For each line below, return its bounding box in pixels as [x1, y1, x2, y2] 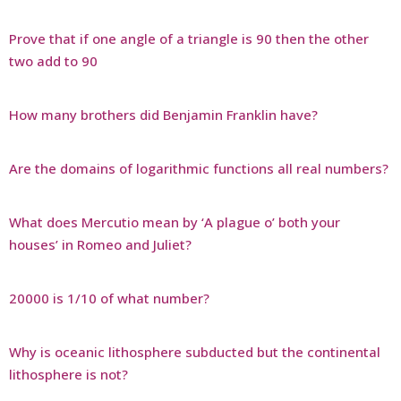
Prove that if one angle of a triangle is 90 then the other [9, 29, 369, 47]
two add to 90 [9, 51, 98, 70]
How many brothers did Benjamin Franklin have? [9, 105, 318, 124]
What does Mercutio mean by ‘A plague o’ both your [9, 212, 340, 231]
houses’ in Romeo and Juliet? [9, 235, 192, 253]
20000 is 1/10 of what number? [9, 288, 209, 307]
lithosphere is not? [9, 364, 128, 383]
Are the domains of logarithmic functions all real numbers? [9, 158, 388, 177]
